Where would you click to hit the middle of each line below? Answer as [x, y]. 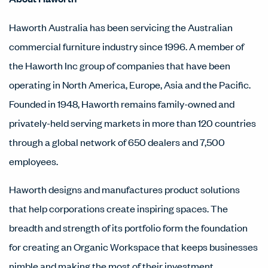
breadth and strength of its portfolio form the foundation [128, 227]
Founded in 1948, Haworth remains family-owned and [122, 103]
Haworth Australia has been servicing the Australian [121, 27]
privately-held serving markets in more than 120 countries [133, 123]
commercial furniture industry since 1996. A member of [127, 46]
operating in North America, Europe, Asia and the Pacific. [130, 84]
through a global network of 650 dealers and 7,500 [117, 142]
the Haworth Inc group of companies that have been [120, 65]
